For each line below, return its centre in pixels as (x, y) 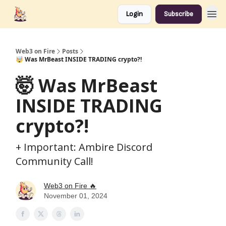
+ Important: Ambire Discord (84, 147)
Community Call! (54, 161)
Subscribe (179, 14)
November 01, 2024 (76, 196)
